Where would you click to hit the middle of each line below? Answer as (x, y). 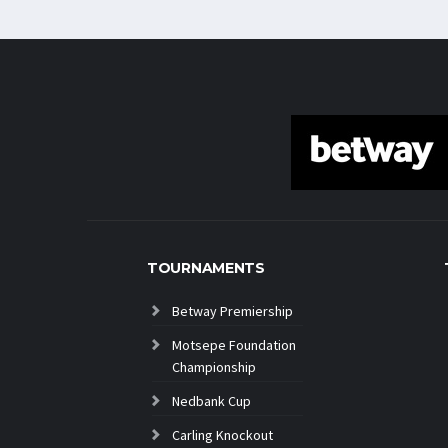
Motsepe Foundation (234, 345)
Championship (214, 367)
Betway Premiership (232, 311)
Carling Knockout (222, 435)
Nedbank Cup (211, 401)
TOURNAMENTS (206, 268)
